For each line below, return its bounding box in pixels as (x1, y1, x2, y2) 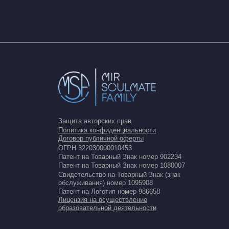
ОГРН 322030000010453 (58, 144, 132, 152)
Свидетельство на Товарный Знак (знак (58, 171, 180, 178)
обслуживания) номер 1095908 (58, 179, 153, 187)
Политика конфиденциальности (58, 126, 156, 134)
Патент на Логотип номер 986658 (58, 188, 160, 195)
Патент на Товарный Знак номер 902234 (58, 153, 181, 161)
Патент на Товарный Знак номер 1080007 (58, 162, 185, 169)
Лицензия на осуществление (58, 196, 147, 203)
